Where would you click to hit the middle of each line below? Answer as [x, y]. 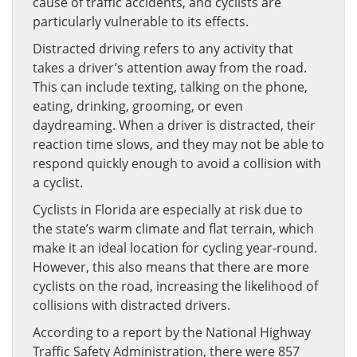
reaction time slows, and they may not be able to [178, 144]
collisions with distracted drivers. [131, 305]
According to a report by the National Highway [172, 332]
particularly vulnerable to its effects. [141, 22]
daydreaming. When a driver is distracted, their [174, 125]
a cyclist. [58, 182]
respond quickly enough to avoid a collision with [177, 163]
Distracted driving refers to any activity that [163, 49]
